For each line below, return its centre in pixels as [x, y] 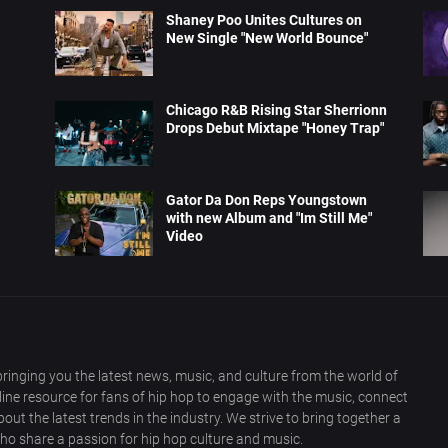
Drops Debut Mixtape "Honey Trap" [275, 128]
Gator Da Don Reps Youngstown [267, 200]
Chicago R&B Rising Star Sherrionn [277, 110]
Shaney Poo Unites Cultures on [264, 20]
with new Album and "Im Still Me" [269, 218]
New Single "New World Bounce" [267, 38]
